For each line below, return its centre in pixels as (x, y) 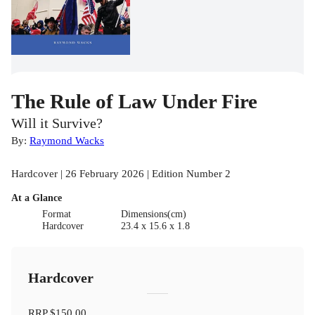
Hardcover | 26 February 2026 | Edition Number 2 (121, 173)
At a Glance (37, 198)
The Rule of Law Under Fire (134, 101)
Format (57, 214)
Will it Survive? (57, 123)
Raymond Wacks (67, 140)
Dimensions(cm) (153, 214)
